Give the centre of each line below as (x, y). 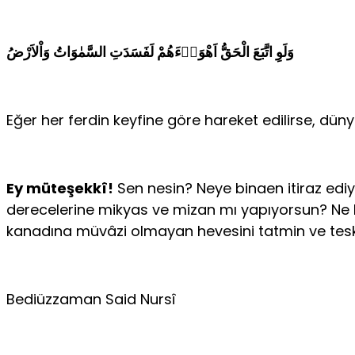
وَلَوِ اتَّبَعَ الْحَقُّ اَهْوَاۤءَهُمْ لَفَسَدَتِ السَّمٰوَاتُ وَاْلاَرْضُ (150, 52)
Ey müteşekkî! (60, 188)
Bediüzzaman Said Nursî (91, 299)
